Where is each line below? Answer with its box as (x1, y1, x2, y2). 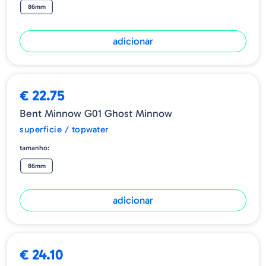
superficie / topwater (20, 124, 109, 135)
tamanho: (20, 144, 49, 153)
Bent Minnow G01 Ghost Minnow (20, 107, 172, 121)
